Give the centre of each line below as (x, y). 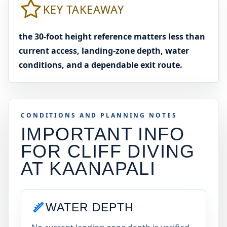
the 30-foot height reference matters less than (112, 36)
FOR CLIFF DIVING (108, 151)
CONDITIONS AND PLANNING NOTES (99, 115)
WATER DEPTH (90, 207)
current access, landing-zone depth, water (104, 51)
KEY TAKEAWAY (84, 9)
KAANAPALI (103, 168)
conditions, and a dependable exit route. (101, 65)
